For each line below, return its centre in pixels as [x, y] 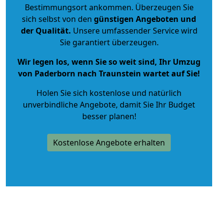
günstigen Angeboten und [144, 19]
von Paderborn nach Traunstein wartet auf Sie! [109, 73]
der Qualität [45, 30]
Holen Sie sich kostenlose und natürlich [109, 93]
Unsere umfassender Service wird [134, 30]
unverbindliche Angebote [69, 104]
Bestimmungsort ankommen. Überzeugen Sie [109, 7]
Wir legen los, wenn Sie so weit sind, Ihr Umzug [109, 62]
